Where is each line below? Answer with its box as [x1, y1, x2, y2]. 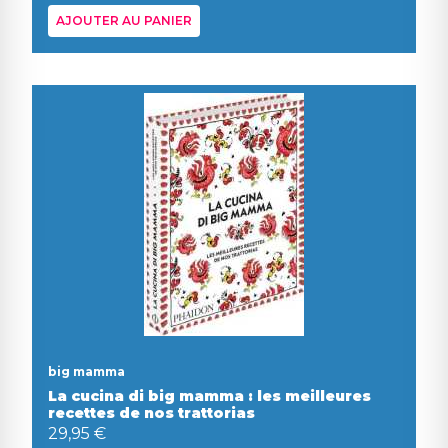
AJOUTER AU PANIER [56, 13, 192, 28]
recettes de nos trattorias [48, 403, 255, 422]
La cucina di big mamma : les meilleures [48, 386, 371, 405]
